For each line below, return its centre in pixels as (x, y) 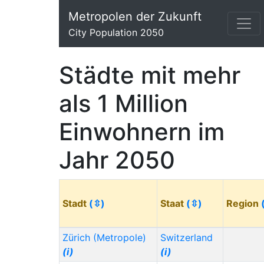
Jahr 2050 (117, 160)
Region (243, 203)
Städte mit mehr (150, 75)
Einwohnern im (142, 132)
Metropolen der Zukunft (135, 16)
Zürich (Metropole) (104, 237)
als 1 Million (123, 103)
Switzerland (186, 237)
